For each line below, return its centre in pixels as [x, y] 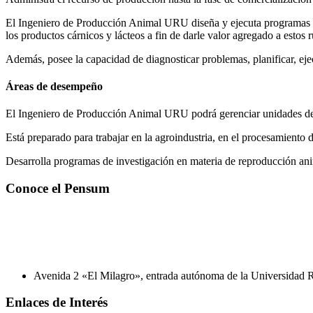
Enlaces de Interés [57, 302]
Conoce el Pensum [58, 189]
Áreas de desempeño [54, 87]
